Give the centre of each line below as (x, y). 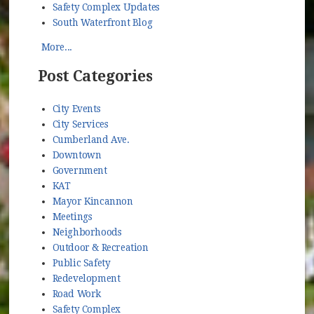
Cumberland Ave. (91, 140)
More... (56, 47)
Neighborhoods (87, 232)
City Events (76, 109)
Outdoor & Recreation (100, 248)
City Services (80, 124)
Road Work (77, 294)
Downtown (77, 155)
